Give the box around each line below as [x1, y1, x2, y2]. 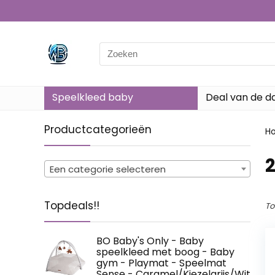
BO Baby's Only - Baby [96, 233, 204, 248]
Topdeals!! [44, 198, 99, 213]
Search [99, 42, 131, 55]
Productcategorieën [44, 122, 152, 137]
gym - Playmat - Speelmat [96, 255, 227, 270]
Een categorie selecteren [50, 162, 166, 176]
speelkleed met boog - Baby [96, 244, 234, 259]
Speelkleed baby [52, 90, 133, 104]
